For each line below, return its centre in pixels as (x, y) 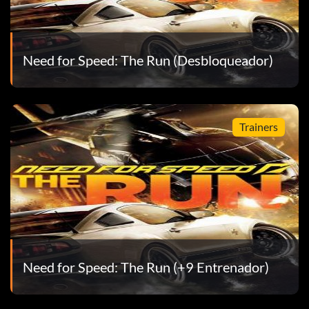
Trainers (258, 127)
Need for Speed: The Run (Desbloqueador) (148, 60)
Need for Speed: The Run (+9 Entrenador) (146, 267)
